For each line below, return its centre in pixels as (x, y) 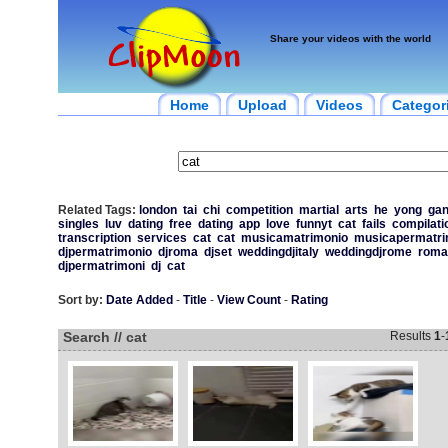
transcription (94, 238)
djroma (177, 252)
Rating (309, 300)
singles (78, 224)
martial (318, 210)
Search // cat (104, 337)
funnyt (313, 224)
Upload (262, 105)
